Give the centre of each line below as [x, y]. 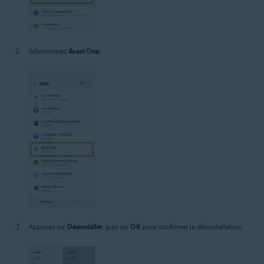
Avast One [84, 51]
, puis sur [116, 226]
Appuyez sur [48, 226]
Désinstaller [85, 226]
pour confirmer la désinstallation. [192, 226]
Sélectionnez [48, 51]
